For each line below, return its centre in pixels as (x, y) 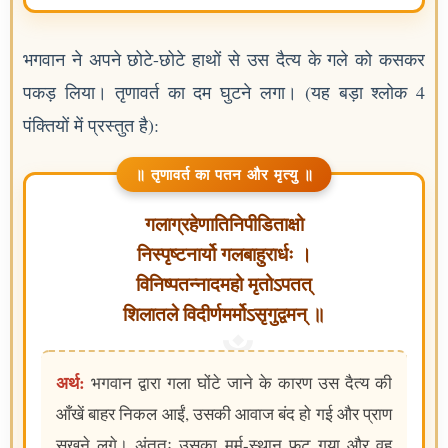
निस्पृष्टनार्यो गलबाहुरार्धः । (224, 255)
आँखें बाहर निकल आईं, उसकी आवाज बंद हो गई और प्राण (224, 414)
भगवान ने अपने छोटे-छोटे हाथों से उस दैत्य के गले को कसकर (224, 59)
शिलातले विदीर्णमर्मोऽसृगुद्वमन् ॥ (224, 315)
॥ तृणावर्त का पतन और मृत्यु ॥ (224, 174)
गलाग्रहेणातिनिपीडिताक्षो (224, 225)
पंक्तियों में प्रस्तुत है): (91, 125)
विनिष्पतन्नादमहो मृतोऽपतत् (224, 285)
